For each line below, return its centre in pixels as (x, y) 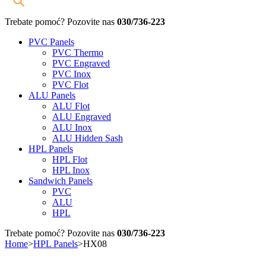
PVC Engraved (81, 64)
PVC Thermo (78, 53)
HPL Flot (70, 160)
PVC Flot (70, 85)
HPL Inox (71, 170)
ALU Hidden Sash (88, 138)
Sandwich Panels (61, 181)
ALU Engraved (82, 117)
